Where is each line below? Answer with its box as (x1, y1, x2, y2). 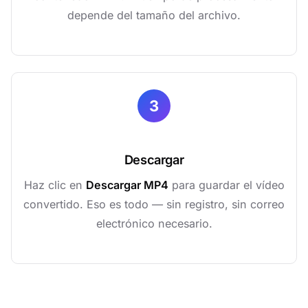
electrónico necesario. (96, 217, 212, 230)
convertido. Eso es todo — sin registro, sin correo (23, 197, 285, 211)
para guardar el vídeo (168, 178, 285, 192)
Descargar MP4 (85, 178, 168, 192)
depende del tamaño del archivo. (67, 8, 241, 22)
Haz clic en (23, 178, 86, 192)
